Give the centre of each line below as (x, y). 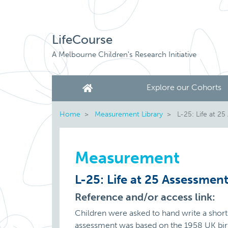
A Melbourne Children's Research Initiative (124, 54)
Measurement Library (129, 114)
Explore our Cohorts (184, 87)
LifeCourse (82, 39)
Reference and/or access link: (145, 197)
